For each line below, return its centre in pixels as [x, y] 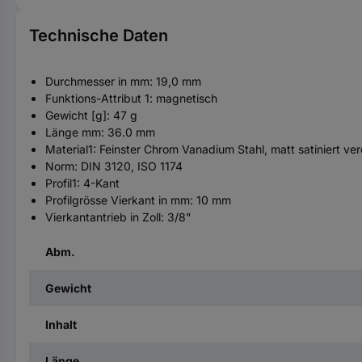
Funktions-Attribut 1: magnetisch [131, 98]
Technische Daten [99, 36]
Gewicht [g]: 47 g [91, 115]
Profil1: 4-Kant [82, 183]
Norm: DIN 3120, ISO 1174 [114, 166]
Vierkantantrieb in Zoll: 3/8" [118, 217]
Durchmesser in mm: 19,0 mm [123, 81]
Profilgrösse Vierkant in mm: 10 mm [138, 200]
